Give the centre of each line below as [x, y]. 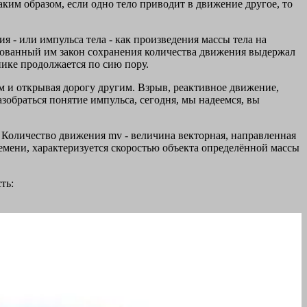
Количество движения [55, 136]
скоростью [137, 148]
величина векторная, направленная [213, 136]
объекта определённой [217, 148]
